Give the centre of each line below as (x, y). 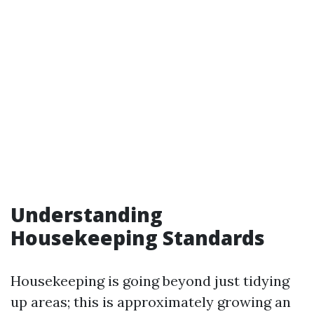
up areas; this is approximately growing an (151, 302)
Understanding (87, 214)
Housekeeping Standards (138, 238)
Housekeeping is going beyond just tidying (150, 281)
